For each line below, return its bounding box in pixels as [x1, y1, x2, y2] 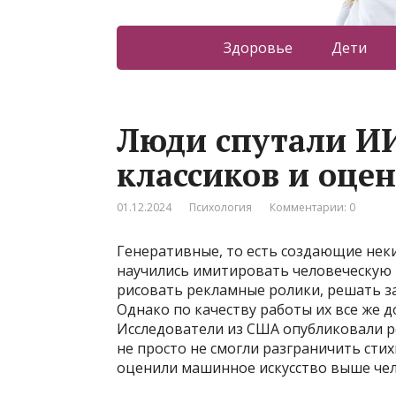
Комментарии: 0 [270, 200, 355, 215]
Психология [189, 200, 252, 215]
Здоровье [223, 38, 293, 57]
